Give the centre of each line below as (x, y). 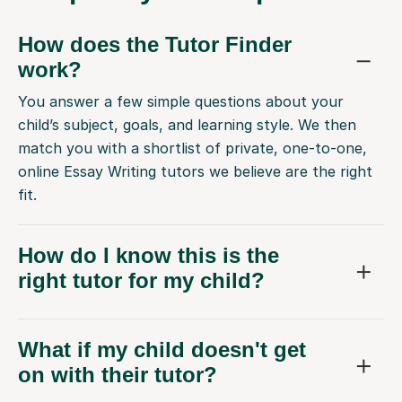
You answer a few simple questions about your (181, 102)
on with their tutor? (118, 375)
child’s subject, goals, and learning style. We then (187, 125)
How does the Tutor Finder (155, 45)
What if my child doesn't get (162, 350)
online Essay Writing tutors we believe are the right (195, 172)
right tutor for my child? (141, 281)
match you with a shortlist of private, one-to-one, (192, 149)
